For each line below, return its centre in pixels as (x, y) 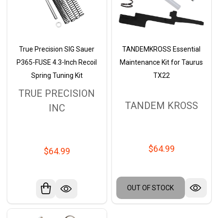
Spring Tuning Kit (57, 76)
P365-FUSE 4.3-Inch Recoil (57, 63)
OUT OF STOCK (150, 188)
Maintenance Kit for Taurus (161, 63)
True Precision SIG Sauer (57, 49)
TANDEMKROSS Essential (161, 49)
